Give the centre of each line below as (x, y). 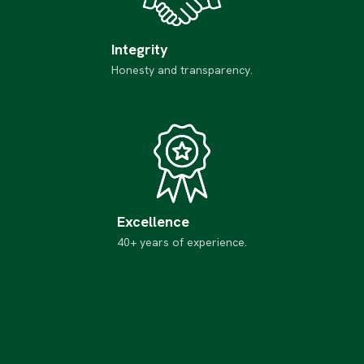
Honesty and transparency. (182, 70)
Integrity (140, 50)
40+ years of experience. (182, 243)
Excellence (153, 222)
